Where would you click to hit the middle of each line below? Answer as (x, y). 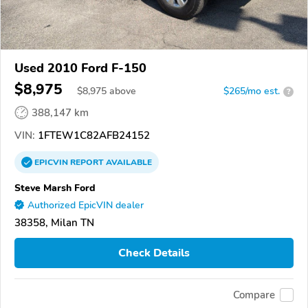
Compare (254, 295)
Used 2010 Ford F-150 (80, 68)
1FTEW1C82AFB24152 (92, 136)
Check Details (154, 253)
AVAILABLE (128, 163)
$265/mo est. (252, 91)
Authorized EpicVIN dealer (86, 206)
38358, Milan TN (54, 223)
